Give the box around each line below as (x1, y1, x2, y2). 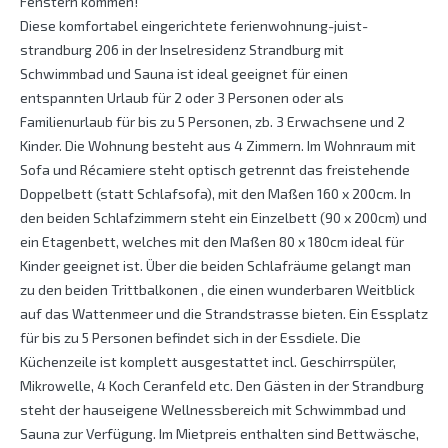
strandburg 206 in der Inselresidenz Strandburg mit (20, 41, 344, 59)
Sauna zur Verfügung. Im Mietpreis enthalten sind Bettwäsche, (20, 425, 419, 443)
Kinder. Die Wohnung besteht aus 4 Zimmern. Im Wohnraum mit (20, 137, 416, 155)
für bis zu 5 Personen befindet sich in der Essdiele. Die (20, 329, 361, 347)
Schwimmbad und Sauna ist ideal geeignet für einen (20, 65, 348, 83)
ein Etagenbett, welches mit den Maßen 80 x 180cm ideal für (20, 233, 404, 251)
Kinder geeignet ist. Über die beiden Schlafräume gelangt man (20, 257, 411, 275)
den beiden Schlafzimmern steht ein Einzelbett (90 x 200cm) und (20, 209, 427, 227)
